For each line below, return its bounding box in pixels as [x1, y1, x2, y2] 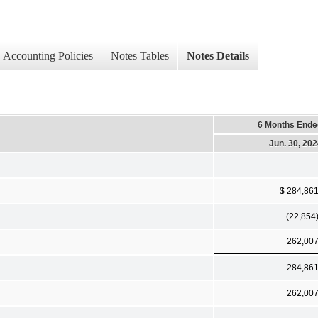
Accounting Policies [3, 50, 93, 62]
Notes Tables [111, 50, 169, 62]
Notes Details [187, 50, 249, 62]
